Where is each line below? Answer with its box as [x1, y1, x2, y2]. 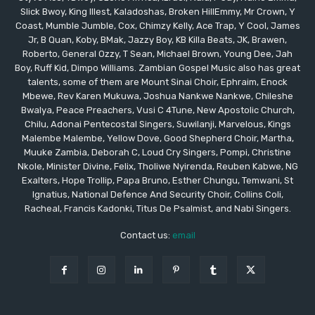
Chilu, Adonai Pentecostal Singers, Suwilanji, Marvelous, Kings [24, 118, 291, 129]
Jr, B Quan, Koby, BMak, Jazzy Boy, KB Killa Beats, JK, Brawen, [28, 34, 287, 45]
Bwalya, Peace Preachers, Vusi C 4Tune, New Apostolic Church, [20, 104, 295, 115]
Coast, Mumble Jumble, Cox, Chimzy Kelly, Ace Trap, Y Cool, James [15, 20, 300, 31]
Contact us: [120, 229, 172, 240]
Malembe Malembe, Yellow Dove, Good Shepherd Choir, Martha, [21, 132, 294, 143]
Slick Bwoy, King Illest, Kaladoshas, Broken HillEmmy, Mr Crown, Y [20, 6, 295, 17]
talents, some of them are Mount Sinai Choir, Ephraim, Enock [27, 76, 288, 87]
